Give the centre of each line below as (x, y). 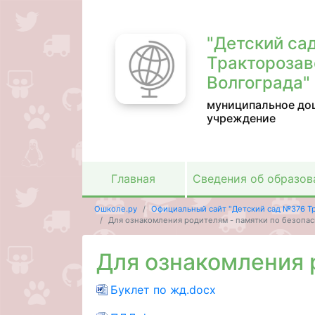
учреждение (241, 118)
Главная (134, 179)
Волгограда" (258, 83)
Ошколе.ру (115, 209)
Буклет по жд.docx (163, 289)
